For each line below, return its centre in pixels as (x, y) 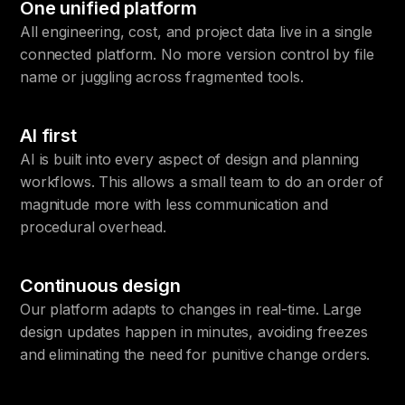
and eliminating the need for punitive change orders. (195, 355)
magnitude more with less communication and (174, 205)
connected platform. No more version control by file (197, 55)
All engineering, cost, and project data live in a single (196, 32)
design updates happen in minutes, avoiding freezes (194, 332)
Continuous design (100, 286)
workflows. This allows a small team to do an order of (202, 182)
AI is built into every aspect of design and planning (190, 160)
